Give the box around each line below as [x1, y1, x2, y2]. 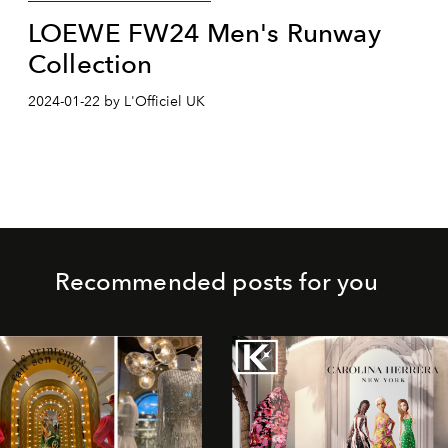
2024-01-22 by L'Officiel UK [28, 92, 205, 110]
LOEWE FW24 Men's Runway [28, 16, 381, 48]
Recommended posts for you [54, 266, 379, 296]
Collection [28, 47, 153, 79]
